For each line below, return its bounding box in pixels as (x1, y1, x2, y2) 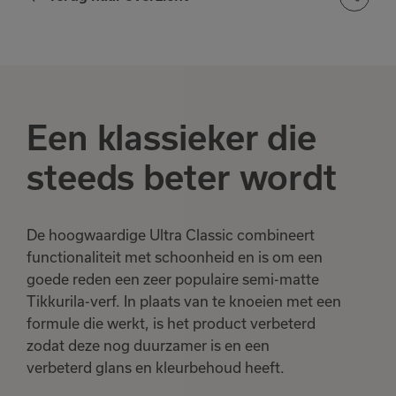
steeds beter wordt (27, 158, 338, 198)
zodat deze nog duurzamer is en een (27, 338, 270, 354)
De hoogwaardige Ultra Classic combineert (27, 227, 315, 244)
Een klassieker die (27, 118, 317, 158)
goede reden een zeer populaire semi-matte (27, 271, 319, 288)
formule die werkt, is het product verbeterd (27, 316, 316, 332)
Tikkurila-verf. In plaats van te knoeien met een (27, 293, 341, 310)
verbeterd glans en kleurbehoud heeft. (27, 360, 285, 377)
